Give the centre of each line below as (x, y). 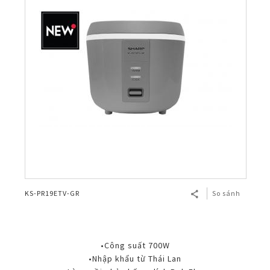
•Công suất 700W (135, 246)
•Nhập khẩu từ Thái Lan (135, 259)
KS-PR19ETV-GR (52, 193)
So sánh (226, 193)
